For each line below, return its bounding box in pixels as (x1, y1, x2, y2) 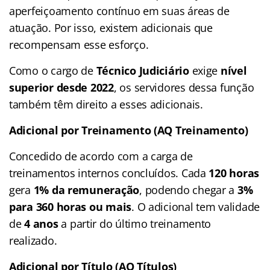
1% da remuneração (33, 182, 140, 197)
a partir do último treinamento (58, 216, 212, 231)
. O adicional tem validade (131, 199, 260, 214)
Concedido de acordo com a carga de (9, 148, 193, 163)
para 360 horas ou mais (9, 199, 132, 214)
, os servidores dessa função (113, 80, 254, 95)
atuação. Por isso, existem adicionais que (9, 20, 213, 35)
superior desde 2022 (9, 80, 114, 95)
